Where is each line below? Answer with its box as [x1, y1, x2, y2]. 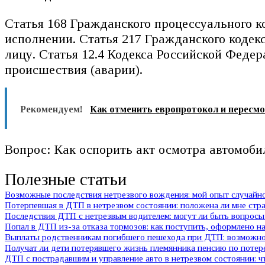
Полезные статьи [5, 170, 127, 189]
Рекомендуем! [20, 104, 83, 115]
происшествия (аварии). [5, 62, 143, 77]
